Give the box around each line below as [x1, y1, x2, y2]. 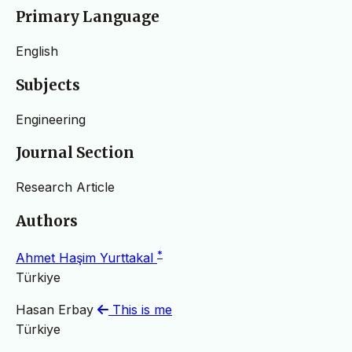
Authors [16, 211, 78, 230]
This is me [108, 301, 172, 317]
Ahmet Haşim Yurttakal [16, 249, 157, 266]
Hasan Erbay [16, 301, 97, 317]
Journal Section [16, 144, 134, 163]
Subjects [16, 75, 80, 94]
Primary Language [16, 8, 159, 27]
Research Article [16, 178, 115, 195]
